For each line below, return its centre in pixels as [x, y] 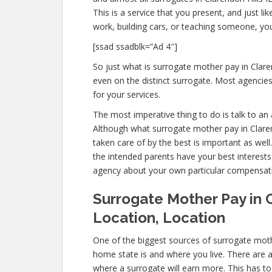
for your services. [127, 94]
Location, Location [159, 218]
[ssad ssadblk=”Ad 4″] [135, 46]
